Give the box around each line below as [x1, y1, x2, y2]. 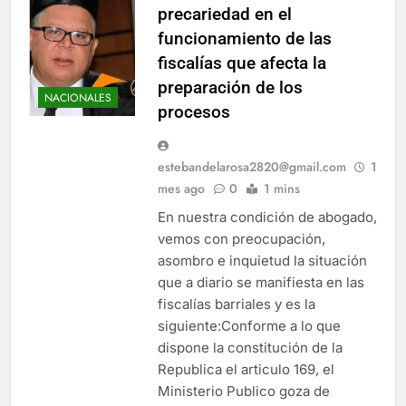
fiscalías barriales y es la [158, 295, 315, 313]
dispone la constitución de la [158, 339, 343, 356]
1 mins [264, 179, 300, 198]
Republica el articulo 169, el [158, 361, 334, 378]
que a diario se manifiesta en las [158, 274, 364, 291]
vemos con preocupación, [158, 230, 325, 247]
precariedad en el [158, 4, 292, 24]
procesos [158, 101, 230, 122]
